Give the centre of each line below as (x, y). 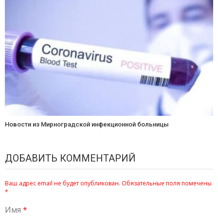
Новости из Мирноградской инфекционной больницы (87, 124)
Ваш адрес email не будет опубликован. (63, 183)
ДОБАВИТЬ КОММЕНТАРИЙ (70, 158)
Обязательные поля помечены (166, 183)
